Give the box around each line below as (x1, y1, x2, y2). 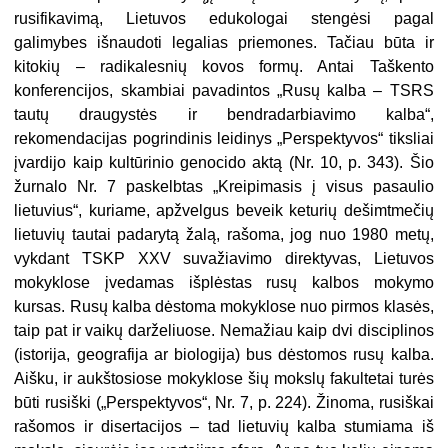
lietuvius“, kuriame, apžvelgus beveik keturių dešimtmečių (14, 202, 434, 220)
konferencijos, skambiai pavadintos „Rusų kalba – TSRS (14, 82, 434, 100)
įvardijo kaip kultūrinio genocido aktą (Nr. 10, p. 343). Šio (14, 154, 434, 172)
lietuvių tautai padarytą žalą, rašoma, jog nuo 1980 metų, (14, 226, 434, 244)
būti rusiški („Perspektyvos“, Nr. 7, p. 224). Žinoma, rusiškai (14, 394, 434, 412)
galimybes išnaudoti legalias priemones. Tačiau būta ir (14, 34, 434, 52)
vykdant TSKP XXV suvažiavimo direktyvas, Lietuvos (14, 250, 434, 268)
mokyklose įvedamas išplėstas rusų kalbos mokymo (14, 274, 434, 292)
